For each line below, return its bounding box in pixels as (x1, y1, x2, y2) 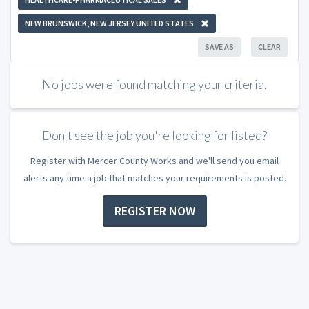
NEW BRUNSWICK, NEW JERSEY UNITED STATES (25, 17, 194, 28)
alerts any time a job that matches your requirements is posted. (23, 171, 286, 184)
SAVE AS (205, 41, 234, 52)
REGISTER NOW (114, 203, 195, 219)
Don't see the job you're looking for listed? (42, 128, 267, 143)
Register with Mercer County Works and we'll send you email (30, 154, 279, 167)
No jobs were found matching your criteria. (42, 77, 267, 92)
